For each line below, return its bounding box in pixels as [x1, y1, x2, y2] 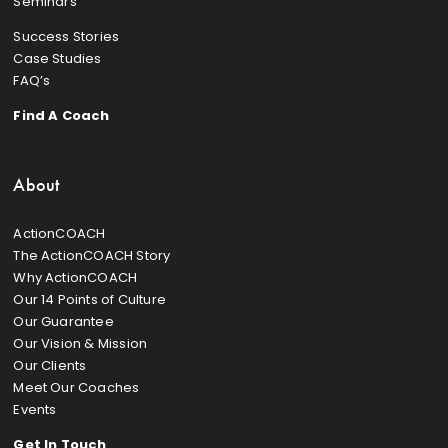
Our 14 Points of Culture [13, 289, 167, 309]
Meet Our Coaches [13, 377, 140, 397]
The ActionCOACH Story [13, 245, 171, 265]
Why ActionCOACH [13, 267, 138, 287]
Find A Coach [13, 105, 110, 125]
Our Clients [13, 355, 87, 375]
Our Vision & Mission [13, 333, 148, 353]
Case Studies [13, 48, 102, 68]
